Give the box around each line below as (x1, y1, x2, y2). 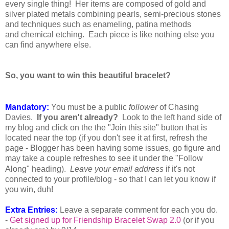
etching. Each (54, 30, 109, 39)
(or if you (181, 215, 214, 224)
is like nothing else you (129, 30, 214, 39)
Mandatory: (5, 102, 49, 111)
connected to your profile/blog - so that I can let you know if (5, 174, 216, 184)
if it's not (164, 164, 195, 173)
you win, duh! (5, 185, 53, 194)
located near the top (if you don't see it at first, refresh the (5, 133, 208, 142)
